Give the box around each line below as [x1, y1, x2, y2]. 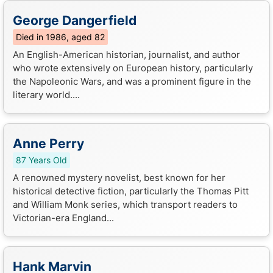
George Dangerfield [13, 12, 136, 28]
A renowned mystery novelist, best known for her [13, 171, 225, 183]
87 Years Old [16, 155, 67, 165]
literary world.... [13, 88, 80, 101]
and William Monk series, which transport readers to [13, 198, 238, 210]
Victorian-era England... [13, 211, 114, 224]
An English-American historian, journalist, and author [13, 48, 240, 60]
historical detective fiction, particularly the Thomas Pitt [13, 185, 249, 197]
